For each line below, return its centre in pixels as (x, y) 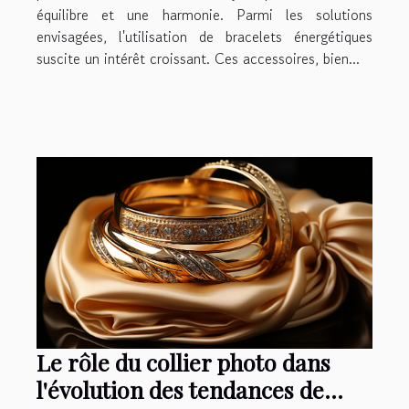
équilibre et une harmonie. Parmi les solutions (204, 15)
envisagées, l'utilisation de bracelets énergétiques (204, 37)
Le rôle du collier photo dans (184, 362)
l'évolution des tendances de (180, 390)
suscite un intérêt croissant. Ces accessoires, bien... (198, 59)
